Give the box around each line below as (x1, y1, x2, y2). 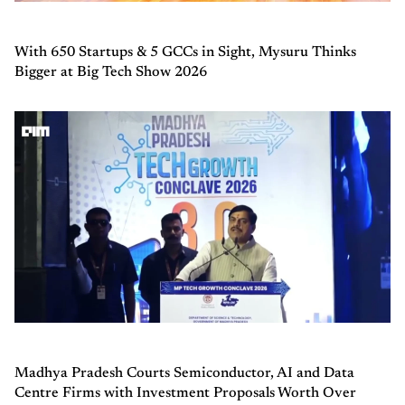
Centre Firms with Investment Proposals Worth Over (14, 385, 356, 400)
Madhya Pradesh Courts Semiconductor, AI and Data (14, 365, 354, 381)
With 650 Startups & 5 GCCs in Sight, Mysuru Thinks (14, 44, 356, 60)
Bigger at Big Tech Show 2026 (14, 64, 207, 80)
